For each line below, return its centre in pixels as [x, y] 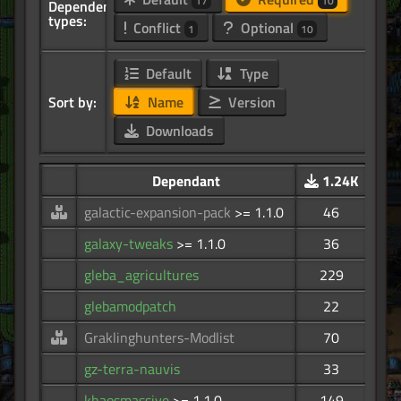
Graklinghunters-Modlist [159, 338]
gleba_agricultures [141, 275]
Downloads [178, 131]
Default [166, 74]
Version [250, 102]
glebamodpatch [130, 307]
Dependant [186, 181]
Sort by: [73, 102]
